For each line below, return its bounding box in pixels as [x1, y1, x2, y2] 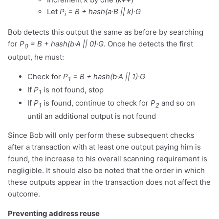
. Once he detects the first [104, 39, 193, 48]
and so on [159, 98, 195, 108]
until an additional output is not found [27, 111, 156, 121]
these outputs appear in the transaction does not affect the [8, 177, 211, 187]
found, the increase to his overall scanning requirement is [8, 153, 207, 163]
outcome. [8, 189, 40, 198]
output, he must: [8, 52, 64, 62]
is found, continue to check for [42, 98, 151, 108]
